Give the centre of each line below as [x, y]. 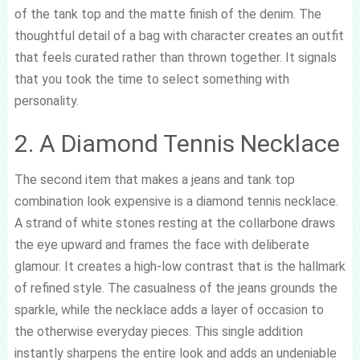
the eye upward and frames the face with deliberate [162, 245]
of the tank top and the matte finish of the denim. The [168, 14]
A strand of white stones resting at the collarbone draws [174, 223]
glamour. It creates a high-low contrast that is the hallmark [180, 266]
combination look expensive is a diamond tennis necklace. [176, 201]
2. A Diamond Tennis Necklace [177, 143]
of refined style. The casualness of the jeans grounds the [176, 288]
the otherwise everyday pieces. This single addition [158, 331]
